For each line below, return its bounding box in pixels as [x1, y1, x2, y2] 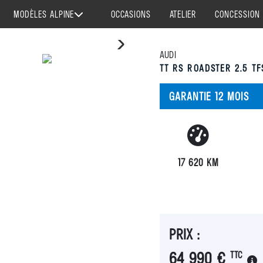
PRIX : [169, 224, 200, 243]
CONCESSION [214, 8, 260, 20]
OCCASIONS [110, 8, 151, 20]
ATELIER [169, 8, 196, 20]
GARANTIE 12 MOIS [169, 89, 249, 103]
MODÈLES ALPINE [13, 8, 74, 20]
